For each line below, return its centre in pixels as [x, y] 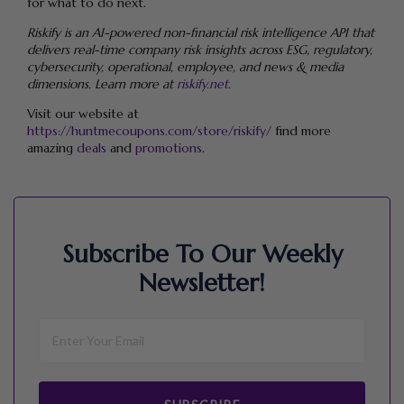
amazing [52, 147]
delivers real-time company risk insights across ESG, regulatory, [200, 49]
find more [301, 130]
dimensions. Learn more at [102, 83]
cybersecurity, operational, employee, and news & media [185, 66]
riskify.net [202, 83]
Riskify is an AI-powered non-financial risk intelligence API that [201, 32]
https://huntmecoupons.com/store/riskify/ [149, 130]
